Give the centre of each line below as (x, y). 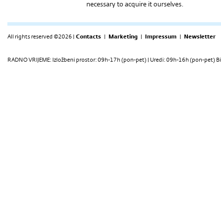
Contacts (89, 37)
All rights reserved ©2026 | (41, 37)
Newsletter (200, 37)
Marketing (123, 37)
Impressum (161, 37)
